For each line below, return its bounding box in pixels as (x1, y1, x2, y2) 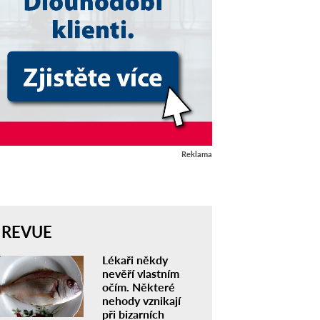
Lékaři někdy (101, 252, 168, 266)
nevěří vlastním (101, 266, 179, 280)
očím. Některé (101, 279, 175, 294)
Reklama (181, 149, 212, 159)
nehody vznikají (101, 293, 181, 307)
